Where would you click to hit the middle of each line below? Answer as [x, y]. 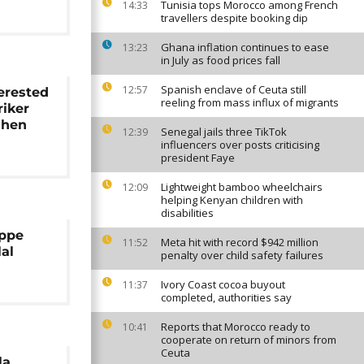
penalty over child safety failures [242, 255]
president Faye [198, 158]
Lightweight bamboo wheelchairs [242, 187]
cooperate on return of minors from [249, 340]
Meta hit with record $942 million [240, 242]
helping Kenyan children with [232, 200]
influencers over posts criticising [240, 145]
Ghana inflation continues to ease [245, 47]
